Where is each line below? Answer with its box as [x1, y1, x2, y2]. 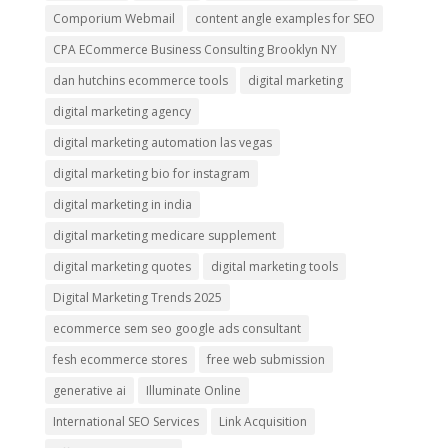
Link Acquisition [218, 412, 307, 430]
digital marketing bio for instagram [52, 164, 250, 182]
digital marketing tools [210, 257, 338, 275]
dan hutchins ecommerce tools [52, 71, 228, 89]
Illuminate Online [145, 381, 241, 399]
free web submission [206, 350, 325, 368]
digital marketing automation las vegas [52, 133, 272, 151]
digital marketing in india [52, 195, 192, 213]
